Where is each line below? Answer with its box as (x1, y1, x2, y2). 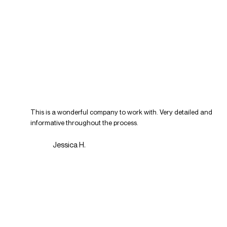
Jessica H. (52, 140, 86, 149)
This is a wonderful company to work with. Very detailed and (30, 108, 213, 117)
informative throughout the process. (30, 119, 139, 127)
